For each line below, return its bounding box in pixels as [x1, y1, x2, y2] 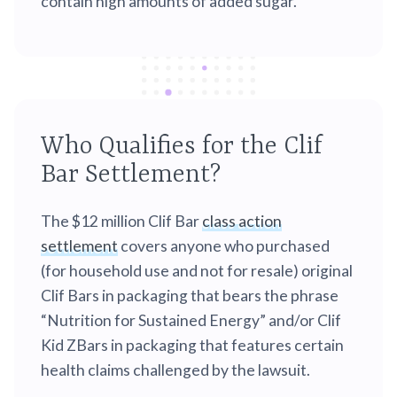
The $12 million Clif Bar [41, 211, 202, 230]
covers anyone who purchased [118, 236, 330, 255]
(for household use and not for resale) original [41, 261, 353, 280]
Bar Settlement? [41, 161, 221, 191]
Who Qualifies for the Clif [41, 133, 323, 162]
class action [202, 211, 282, 230]
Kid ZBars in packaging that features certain [41, 335, 344, 354]
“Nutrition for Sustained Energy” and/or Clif [41, 310, 341, 330]
